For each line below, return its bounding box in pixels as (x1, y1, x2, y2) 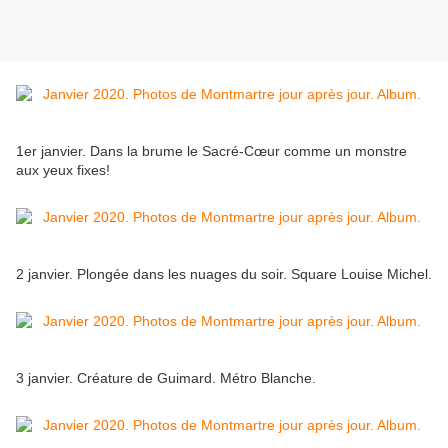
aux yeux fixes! (16, 162, 110, 179)
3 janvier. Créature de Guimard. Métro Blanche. (16, 370, 316, 387)
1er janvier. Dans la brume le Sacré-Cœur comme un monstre (16, 143, 407, 160)
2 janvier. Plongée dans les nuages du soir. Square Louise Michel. (16, 266, 432, 283)
